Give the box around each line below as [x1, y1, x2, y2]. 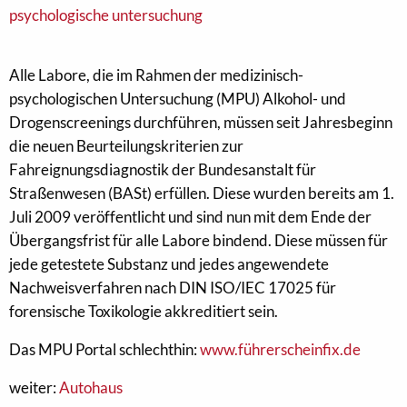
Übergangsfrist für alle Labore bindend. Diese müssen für [9, 231, 388, 250]
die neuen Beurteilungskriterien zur [9, 136, 243, 155]
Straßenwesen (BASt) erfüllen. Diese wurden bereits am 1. [9, 184, 394, 203]
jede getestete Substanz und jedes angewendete [9, 254, 329, 273]
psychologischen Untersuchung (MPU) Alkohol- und [9, 89, 346, 108]
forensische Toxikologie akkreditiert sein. [9, 302, 278, 321]
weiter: [9, 378, 59, 397]
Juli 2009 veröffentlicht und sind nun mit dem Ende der [9, 207, 372, 226]
